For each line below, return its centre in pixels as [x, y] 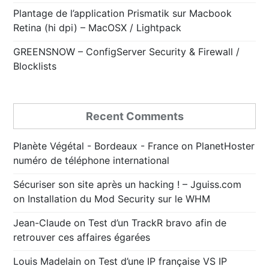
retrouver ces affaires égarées [82, 237]
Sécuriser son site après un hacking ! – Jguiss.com [128, 185]
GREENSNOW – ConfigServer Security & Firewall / [127, 52]
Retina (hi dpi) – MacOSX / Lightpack [98, 28]
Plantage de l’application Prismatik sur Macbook [123, 14]
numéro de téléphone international [92, 161]
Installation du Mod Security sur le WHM [119, 199]
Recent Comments [134, 116]
